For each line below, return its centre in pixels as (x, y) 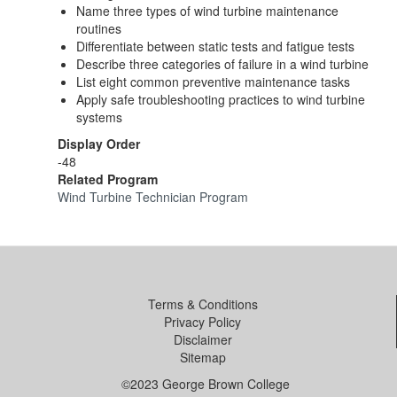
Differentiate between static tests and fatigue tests (215, 46)
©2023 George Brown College (205, 383)
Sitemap (203, 357)
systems (99, 117)
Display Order (99, 143)
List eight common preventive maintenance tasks (213, 81)
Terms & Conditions (202, 304)
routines (99, 28)
